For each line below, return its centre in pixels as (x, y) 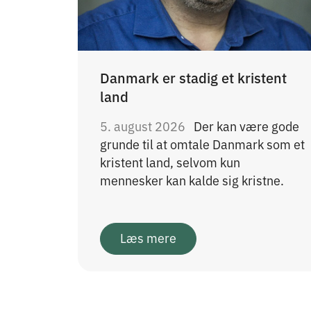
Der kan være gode (246, 125)
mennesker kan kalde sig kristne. (192, 179)
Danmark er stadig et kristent (193, 77)
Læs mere (148, 238)
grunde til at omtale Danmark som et (202, 143)
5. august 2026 (144, 125)
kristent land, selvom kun (170, 161)
